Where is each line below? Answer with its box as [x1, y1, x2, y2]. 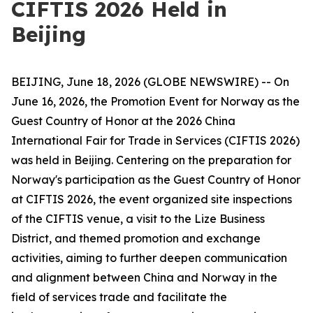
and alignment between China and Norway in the [11, 270, 277, 284]
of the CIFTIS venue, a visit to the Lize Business [11, 212, 265, 226]
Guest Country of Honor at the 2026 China [11, 114, 235, 128]
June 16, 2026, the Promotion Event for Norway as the [11, 94, 300, 108]
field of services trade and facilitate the [11, 290, 227, 304]
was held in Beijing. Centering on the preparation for [11, 153, 291, 167]
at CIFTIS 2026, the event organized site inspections [11, 192, 292, 206]
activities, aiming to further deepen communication [11, 251, 287, 265]
